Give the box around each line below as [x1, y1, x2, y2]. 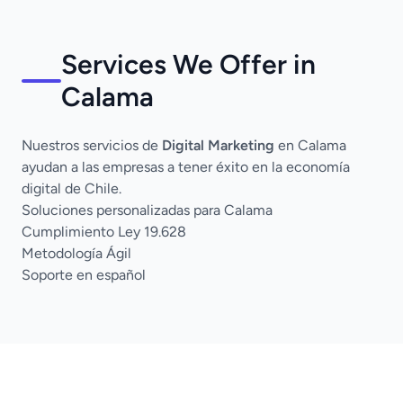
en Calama [274, 137, 346, 154]
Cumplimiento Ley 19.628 [22, 223, 186, 240]
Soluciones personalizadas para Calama [22, 201, 273, 219]
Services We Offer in [60, 48, 316, 81]
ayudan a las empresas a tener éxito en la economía [22, 158, 350, 175]
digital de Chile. [22, 180, 121, 197]
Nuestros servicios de [22, 137, 162, 154]
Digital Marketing [162, 137, 274, 154]
